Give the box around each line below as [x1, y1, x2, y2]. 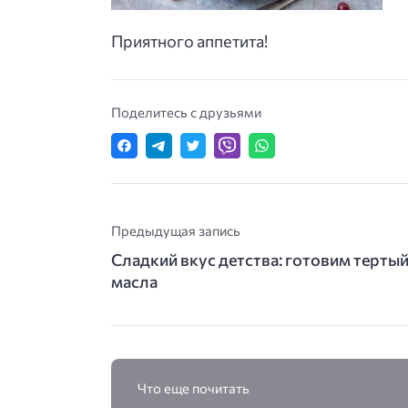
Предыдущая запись [111, 222, 240, 240]
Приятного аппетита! [111, 30, 268, 51]
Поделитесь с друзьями [111, 103, 261, 120]
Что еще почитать [137, 380, 250, 397]
